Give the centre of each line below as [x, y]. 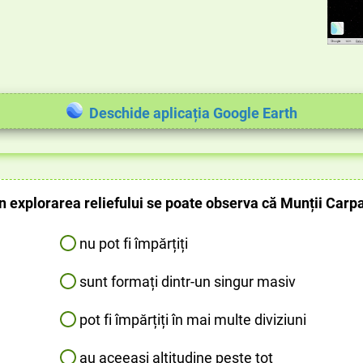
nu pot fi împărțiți [134, 243]
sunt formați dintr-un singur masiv [188, 281]
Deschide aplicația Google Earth [193, 113]
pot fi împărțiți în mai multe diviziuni [193, 319]
